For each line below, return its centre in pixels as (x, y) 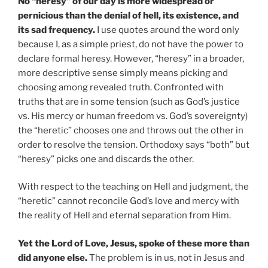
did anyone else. (53, 258)
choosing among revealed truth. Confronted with (121, 87)
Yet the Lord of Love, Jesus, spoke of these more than (134, 243)
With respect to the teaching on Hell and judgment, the (133, 187)
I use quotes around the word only (167, 30)
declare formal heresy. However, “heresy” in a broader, (131, 58)
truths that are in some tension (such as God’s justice (129, 101)
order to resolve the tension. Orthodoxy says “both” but (134, 144)
